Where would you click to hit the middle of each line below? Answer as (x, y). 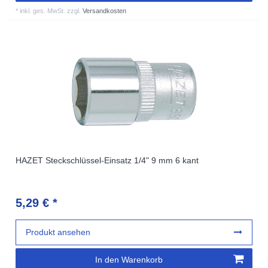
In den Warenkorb (129, 260)
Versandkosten (105, 10)
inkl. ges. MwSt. (43, 10)
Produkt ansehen (58, 232)
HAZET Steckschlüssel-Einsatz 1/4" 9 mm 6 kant (107, 160)
